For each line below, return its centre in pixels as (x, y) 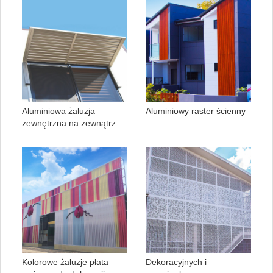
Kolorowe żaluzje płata (65, 262)
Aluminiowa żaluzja (58, 111)
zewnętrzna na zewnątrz (69, 123)
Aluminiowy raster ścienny (196, 111)
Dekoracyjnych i (176, 262)
